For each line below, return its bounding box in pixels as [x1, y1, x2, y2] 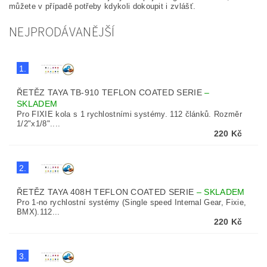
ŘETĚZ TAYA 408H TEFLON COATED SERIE [17, 187, 197, 197]
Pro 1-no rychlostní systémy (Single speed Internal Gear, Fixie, [17, 198, 247, 207]
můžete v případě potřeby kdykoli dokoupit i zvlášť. [9, 2, 196, 11]
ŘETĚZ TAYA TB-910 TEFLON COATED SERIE [17, 88, 205, 97]
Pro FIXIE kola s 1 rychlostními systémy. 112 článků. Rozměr [17, 110, 243, 119]
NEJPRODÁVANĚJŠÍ [9, 23, 115, 42]
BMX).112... [17, 207, 60, 216]
